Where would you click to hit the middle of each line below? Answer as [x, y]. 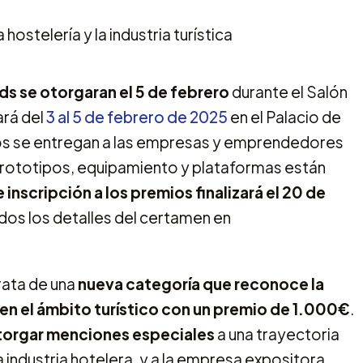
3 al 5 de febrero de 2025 [137, 116]
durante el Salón [288, 91]
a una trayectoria [277, 333]
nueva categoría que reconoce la [201, 283]
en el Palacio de [284, 116]
